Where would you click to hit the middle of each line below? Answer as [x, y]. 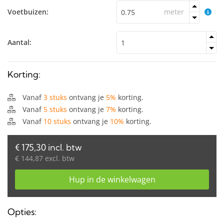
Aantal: [19, 42]
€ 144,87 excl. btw [45, 158]
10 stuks [57, 121]
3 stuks [55, 97]
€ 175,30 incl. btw [48, 147]
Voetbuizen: [28, 12]
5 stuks [55, 109]
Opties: [22, 212]
